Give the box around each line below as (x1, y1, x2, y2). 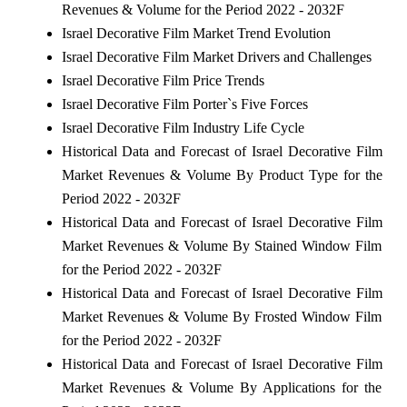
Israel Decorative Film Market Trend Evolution (61, 25, 331, 41)
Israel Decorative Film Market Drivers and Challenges (61, 48, 372, 65)
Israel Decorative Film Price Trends (61, 72, 264, 88)
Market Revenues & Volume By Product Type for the (61, 166, 382, 183)
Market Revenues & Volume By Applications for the (61, 379, 382, 395)
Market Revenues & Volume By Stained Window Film (61, 237, 382, 253)
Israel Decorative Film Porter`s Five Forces (61, 95, 308, 112)
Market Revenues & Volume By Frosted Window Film (61, 308, 382, 324)
